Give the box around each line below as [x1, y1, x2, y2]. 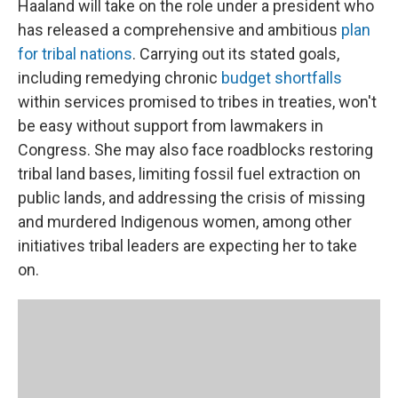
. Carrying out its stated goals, [132, 44, 339, 63]
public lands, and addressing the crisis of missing [18, 188, 365, 207]
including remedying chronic [18, 68, 221, 87]
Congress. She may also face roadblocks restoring [18, 140, 373, 159]
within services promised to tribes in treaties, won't [18, 92, 377, 111]
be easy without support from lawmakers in [18, 116, 323, 135]
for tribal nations [18, 44, 132, 63]
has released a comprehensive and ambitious [18, 20, 341, 39]
